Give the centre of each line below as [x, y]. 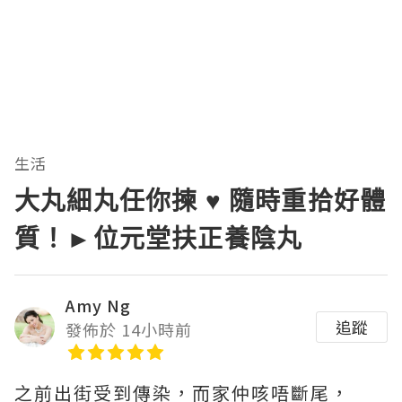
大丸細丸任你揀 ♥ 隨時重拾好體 [201, 200]
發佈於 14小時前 [129, 329]
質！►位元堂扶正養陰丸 [159, 237]
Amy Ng [98, 305]
